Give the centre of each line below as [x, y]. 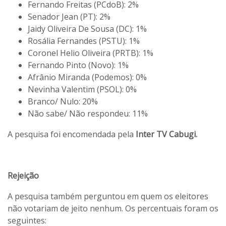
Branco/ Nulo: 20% [63, 102]
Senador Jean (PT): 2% [69, 17]
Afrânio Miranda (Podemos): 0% [87, 77]
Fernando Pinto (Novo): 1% [78, 65]
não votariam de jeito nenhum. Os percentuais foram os [113, 209]
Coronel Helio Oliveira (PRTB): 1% [91, 53]
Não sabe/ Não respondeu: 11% [88, 114]
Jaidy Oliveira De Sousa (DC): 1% [87, 29]
